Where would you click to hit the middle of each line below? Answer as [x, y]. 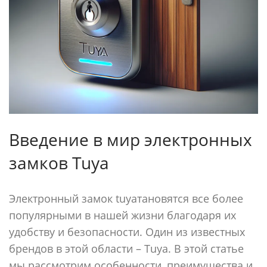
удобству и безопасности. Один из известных [127, 232]
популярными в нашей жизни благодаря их [122, 215]
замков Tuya [59, 163]
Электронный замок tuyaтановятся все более [126, 198]
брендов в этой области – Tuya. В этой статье [126, 249]
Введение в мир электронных [131, 139]
